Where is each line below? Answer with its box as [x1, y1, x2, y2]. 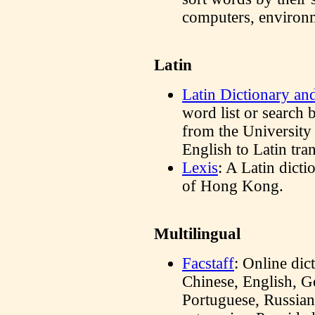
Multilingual [154, 225, 240, 243]
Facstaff [182, 255, 234, 272]
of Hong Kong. [182, 177, 283, 195]
